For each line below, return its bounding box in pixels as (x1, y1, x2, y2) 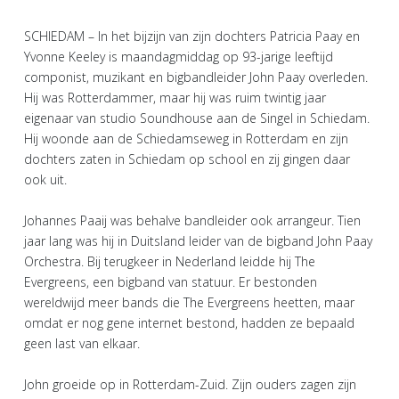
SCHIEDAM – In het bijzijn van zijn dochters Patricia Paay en (24, 27, 360, 45)
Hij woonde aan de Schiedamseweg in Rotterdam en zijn (24, 129, 348, 147)
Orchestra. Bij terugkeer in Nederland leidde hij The (24, 252, 315, 270)
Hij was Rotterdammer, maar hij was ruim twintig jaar (24, 88, 326, 106)
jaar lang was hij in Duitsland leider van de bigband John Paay (24, 232, 372, 249)
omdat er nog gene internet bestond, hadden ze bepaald (24, 313, 354, 331)
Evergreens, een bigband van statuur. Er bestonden (24, 273, 317, 290)
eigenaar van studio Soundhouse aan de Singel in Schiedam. (24, 109, 370, 126)
